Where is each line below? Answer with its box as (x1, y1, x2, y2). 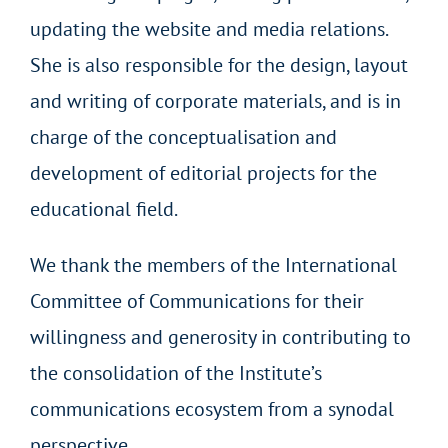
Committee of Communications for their (29, 287, 364, 314)
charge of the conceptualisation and (29, 123, 337, 150)
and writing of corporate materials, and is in (29, 87, 401, 114)
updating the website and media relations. (29, 15, 387, 42)
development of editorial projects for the (29, 159, 377, 186)
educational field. (29, 195, 178, 222)
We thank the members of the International (29, 251, 397, 278)
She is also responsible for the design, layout (29, 51, 408, 78)
